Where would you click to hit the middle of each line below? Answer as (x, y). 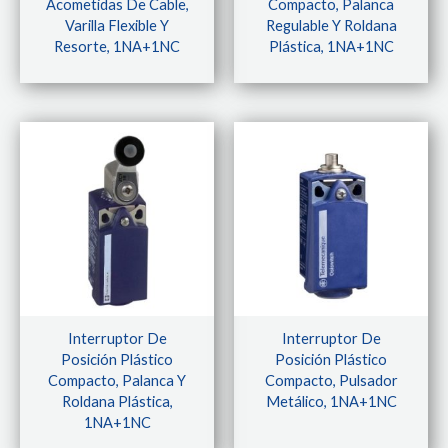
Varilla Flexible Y (117, 26)
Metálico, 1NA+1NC (331, 402)
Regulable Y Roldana (331, 26)
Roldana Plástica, (117, 402)
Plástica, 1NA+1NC (331, 47)
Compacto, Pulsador (331, 381)
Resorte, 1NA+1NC (117, 47)
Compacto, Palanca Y (117, 381)
